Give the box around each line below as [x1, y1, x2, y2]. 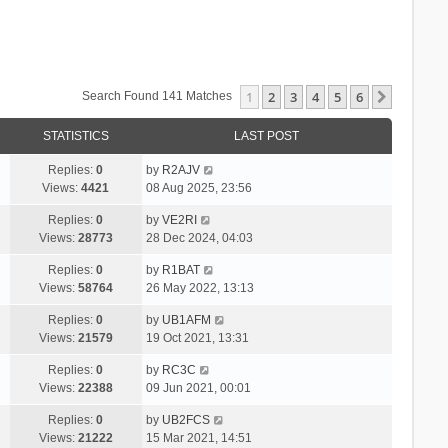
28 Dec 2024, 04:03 [145, 230, 253, 245]
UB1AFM [161, 312, 211, 327]
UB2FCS [161, 412, 210, 427]
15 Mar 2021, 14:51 [145, 430, 252, 445]
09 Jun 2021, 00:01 [145, 380, 251, 395]
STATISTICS [42, 128, 109, 143]
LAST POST [234, 128, 300, 143]
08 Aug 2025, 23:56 [145, 180, 252, 195]
